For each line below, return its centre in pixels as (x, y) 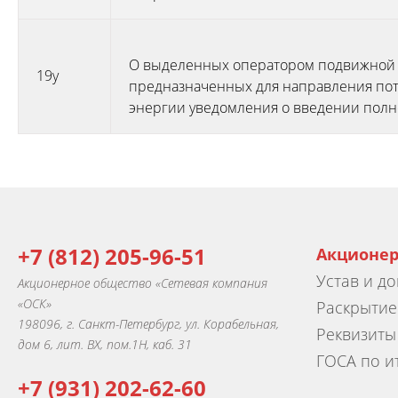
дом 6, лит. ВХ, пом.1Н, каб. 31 (105, 345)
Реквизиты (356, 334)
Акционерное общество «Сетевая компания (143, 283)
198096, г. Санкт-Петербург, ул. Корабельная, (148, 324)
